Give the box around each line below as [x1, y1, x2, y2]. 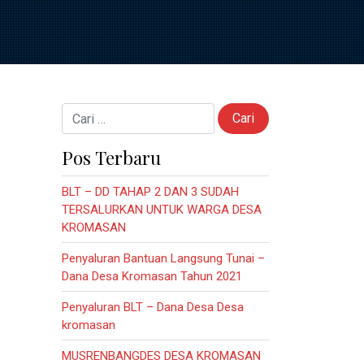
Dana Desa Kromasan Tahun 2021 [62, 268, 242, 284]
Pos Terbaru [62, 145, 161, 170]
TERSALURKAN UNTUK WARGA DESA [62, 201, 262, 217]
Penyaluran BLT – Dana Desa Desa [62, 299, 244, 314]
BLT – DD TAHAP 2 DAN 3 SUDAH [62, 184, 239, 199]
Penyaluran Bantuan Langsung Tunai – [62, 250, 265, 266]
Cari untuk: [61, 104, 117, 119]
